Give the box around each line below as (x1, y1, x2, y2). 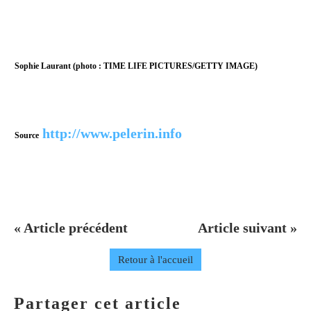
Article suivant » (198, 219, 297, 235)
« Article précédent (14, 219, 128, 235)
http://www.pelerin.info (42, 125, 182, 141)
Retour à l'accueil (118, 253, 193, 265)
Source (15, 130, 39, 140)
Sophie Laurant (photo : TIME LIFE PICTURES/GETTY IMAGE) (15, 60, 258, 71)
